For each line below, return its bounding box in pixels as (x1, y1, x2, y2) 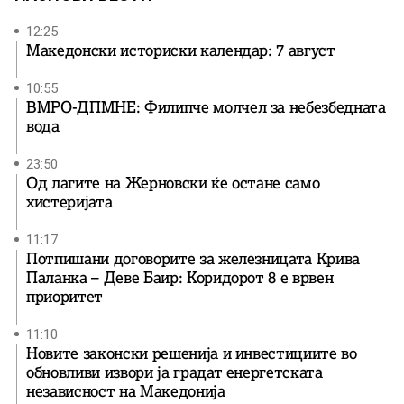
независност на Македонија (26, 381, 225, 401)
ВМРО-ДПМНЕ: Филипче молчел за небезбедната (26, 96, 386, 117)
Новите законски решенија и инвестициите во (26, 343, 357, 363)
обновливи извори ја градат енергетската (26, 362, 323, 382)
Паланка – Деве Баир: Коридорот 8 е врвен (26, 267, 334, 288)
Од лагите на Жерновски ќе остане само (26, 172, 320, 193)
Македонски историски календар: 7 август (26, 40, 335, 60)
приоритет (26, 286, 103, 307)
